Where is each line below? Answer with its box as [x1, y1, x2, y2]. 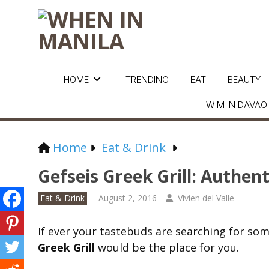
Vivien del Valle [178, 192, 234, 204]
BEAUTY [227, 74, 261, 85]
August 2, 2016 [98, 192, 157, 204]
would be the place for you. [95, 240, 239, 255]
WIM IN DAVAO [206, 99, 267, 110]
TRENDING [125, 74, 169, 85]
